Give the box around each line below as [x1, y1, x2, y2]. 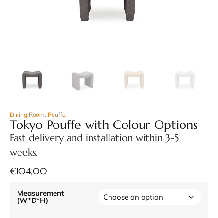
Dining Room [10, 110, 45, 118]
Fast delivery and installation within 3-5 [10, 131, 179, 144]
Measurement [17, 188, 64, 198]
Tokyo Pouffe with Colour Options [10, 117, 198, 132]
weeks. [10, 146, 38, 159]
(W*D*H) [17, 195, 48, 205]
